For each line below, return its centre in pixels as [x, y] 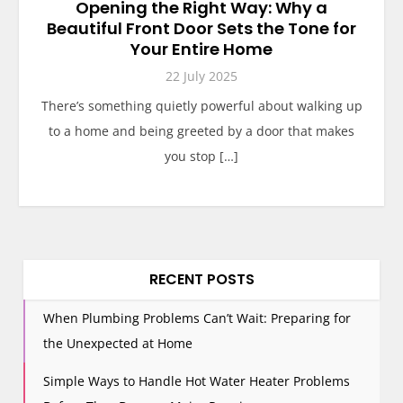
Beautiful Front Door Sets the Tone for [201, 28]
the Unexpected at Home [118, 343]
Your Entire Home [201, 49]
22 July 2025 [201, 76]
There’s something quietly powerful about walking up [201, 106]
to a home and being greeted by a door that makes [201, 131]
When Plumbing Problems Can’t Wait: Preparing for [197, 318]
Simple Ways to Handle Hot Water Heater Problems [197, 381]
